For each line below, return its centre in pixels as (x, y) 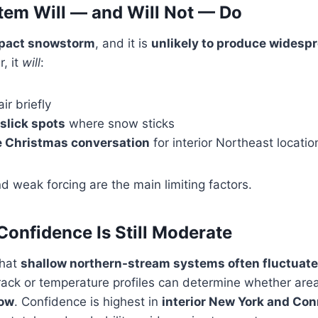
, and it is (123, 44)
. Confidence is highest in (88, 302)
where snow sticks (120, 124)
